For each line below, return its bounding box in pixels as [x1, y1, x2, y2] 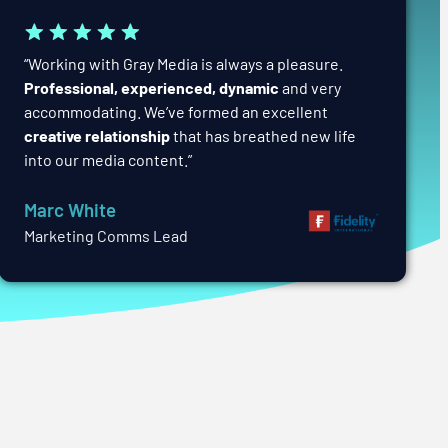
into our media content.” [24, 149, 193, 169]
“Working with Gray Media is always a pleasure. [24, 53, 344, 73]
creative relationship [24, 125, 171, 145]
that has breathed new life [170, 125, 357, 145]
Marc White [24, 197, 117, 221]
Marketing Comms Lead [24, 225, 189, 245]
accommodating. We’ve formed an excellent [24, 101, 329, 121]
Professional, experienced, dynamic [24, 77, 283, 97]
